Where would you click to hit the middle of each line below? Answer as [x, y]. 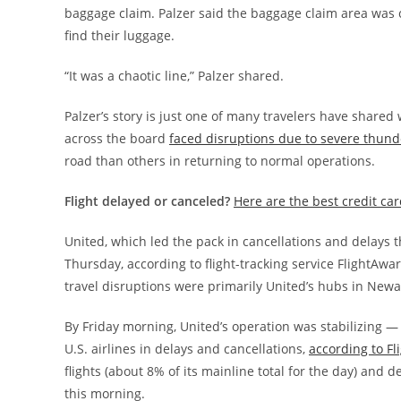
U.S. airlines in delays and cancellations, [187, 349]
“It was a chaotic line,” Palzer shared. [174, 76]
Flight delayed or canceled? [147, 201]
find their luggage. [119, 35]
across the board [117, 138]
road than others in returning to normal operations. [220, 161]
